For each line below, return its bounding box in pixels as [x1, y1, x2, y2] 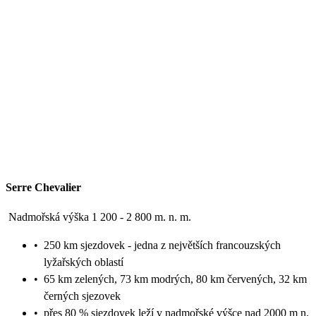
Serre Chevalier [6, 181, 81, 193]
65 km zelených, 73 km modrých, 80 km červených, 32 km [44, 273, 307, 286]
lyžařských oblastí [44, 256, 123, 269]
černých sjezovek [44, 290, 121, 303]
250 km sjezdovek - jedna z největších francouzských [44, 239, 281, 252]
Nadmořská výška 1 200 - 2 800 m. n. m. [8, 211, 191, 224]
